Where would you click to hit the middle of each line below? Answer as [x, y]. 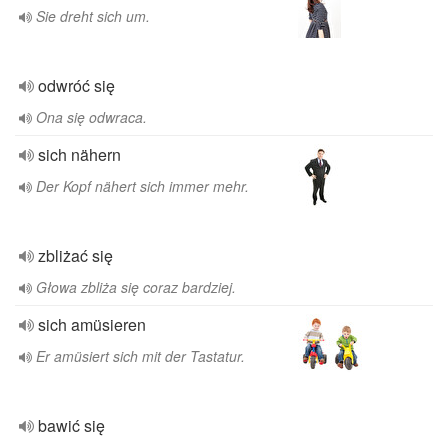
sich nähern [79, 154]
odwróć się [76, 85]
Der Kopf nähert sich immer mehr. [142, 186]
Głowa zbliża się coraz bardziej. [136, 287]
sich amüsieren [92, 324]
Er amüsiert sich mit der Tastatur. [140, 356]
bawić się [71, 425]
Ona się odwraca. [91, 117]
